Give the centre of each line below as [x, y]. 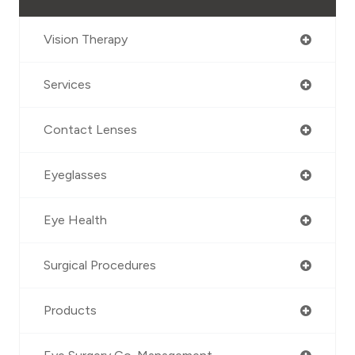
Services [67, 85]
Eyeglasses [75, 175]
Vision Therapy [86, 40]
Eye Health [75, 220]
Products [70, 311]
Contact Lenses [90, 130]
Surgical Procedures [100, 265]
